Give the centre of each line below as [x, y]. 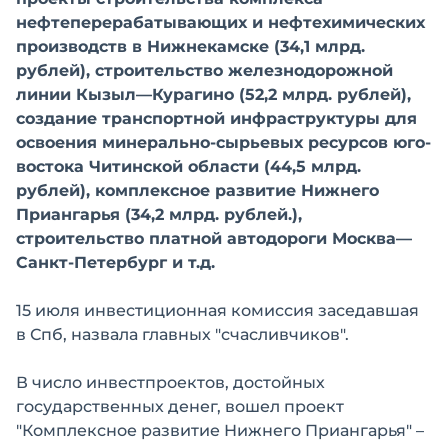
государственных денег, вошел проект [180, 406]
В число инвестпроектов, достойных [170, 382]
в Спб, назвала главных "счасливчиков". [182, 334]
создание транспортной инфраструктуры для [216, 118]
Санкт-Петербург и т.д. [115, 262]
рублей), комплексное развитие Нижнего [197, 190]
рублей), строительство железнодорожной [204, 70]
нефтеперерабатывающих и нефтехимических [220, 22]
